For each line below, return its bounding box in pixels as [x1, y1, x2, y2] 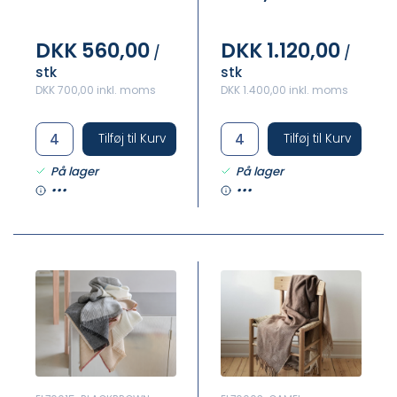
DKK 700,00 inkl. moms [35, 82, 156, 97]
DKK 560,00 [35, 35, 150, 65]
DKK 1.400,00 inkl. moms [221, 82, 348, 97]
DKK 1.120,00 [221, 35, 340, 65]
